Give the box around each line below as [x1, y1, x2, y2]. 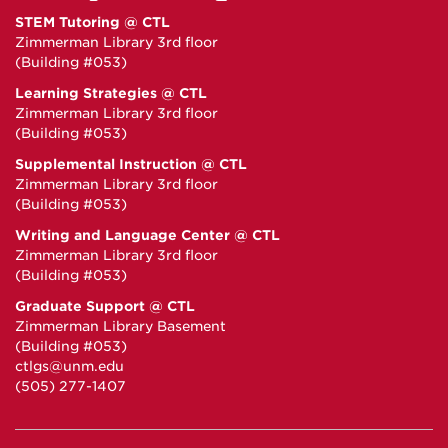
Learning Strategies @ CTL [15, 85, 207, 102]
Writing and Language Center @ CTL [15, 227, 280, 244]
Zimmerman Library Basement [15, 318, 226, 335]
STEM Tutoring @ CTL [15, 14, 170, 31]
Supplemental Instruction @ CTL [15, 156, 247, 173]
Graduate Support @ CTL [15, 298, 195, 315]
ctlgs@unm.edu [15, 358, 124, 375]
